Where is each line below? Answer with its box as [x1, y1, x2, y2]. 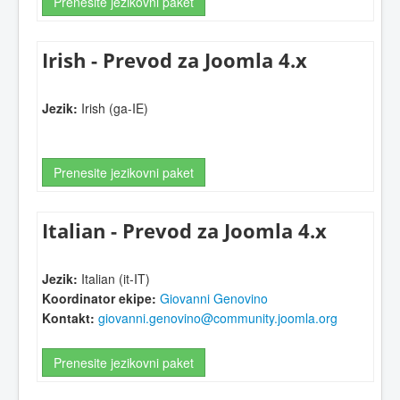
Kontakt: [42, 309, 95, 328]
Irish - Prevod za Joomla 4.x [42, 46, 307, 74]
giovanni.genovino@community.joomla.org [98, 309, 337, 328]
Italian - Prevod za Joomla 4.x [42, 216, 327, 245]
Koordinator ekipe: [42, 289, 156, 308]
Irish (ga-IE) [78, 99, 148, 118]
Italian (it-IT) [78, 270, 150, 288]
